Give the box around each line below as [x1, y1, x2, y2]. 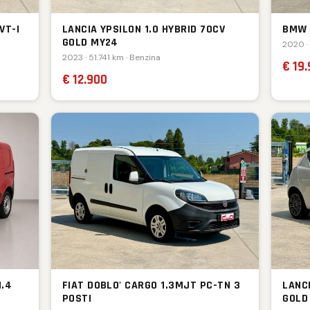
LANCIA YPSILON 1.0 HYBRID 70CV [62, 22, 226, 37]
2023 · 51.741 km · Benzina [62, 52, 161, 64]
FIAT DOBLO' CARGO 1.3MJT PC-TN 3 [62, 277, 241, 293]
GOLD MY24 [62, 35, 118, 51]
